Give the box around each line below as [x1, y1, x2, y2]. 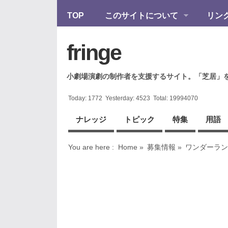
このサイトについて [104, 11, 178, 20]
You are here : [68, 143, 115, 152]
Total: [150, 95, 170, 102]
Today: [68, 95, 89, 102]
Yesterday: [102, 95, 136, 102]
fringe [67, 40, 122, 65]
